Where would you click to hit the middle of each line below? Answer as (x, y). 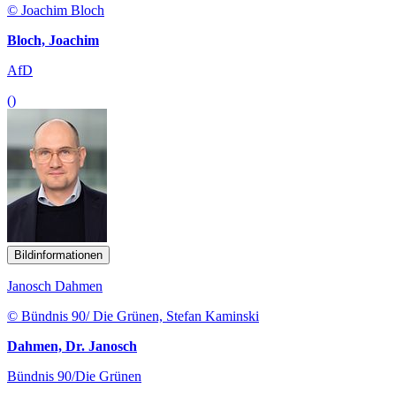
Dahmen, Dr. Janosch (72, 346)
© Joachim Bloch (56, 10)
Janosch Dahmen (55, 286)
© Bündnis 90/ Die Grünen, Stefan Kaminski (133, 316)
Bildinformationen (58, 255)
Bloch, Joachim (53, 40)
